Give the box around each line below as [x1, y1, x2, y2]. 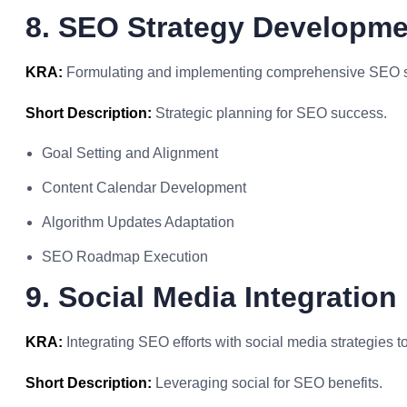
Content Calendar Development [42, 180, 246, 195]
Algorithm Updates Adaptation [42, 214, 234, 230]
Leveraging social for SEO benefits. [152, 375, 382, 391]
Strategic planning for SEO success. [152, 105, 387, 121]
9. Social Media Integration [25, 281, 397, 313]
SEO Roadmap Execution [42, 249, 208, 264]
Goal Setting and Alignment [42, 145, 218, 161]
